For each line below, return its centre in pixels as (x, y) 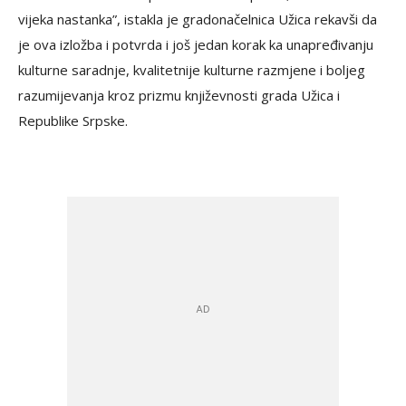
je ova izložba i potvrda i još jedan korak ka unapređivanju (196, 44)
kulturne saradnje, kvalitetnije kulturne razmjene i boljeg (192, 69)
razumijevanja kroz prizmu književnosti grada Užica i (179, 95)
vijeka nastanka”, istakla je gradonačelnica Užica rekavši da (198, 19)
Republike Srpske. (73, 120)
